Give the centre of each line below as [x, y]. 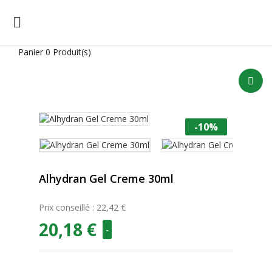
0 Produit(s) [68, 52]
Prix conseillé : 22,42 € [82, 208]
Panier [31, 52]
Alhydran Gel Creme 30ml [106, 179]
